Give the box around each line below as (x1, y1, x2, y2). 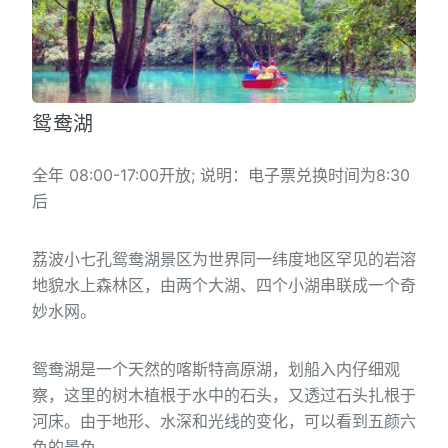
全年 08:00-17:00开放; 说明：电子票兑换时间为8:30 (32, 164, 410, 185)
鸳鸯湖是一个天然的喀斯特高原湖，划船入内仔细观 (32, 358, 400, 379)
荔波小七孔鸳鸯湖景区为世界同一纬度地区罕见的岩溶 (32, 248, 416, 269)
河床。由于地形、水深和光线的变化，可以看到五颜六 (32, 410, 416, 431)
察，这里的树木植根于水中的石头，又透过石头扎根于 (32, 384, 416, 405)
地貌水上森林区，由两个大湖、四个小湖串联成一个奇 (32, 274, 416, 295)
